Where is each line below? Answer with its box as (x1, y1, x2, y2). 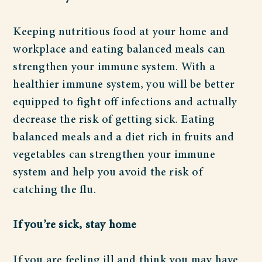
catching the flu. (13, 184, 96, 196)
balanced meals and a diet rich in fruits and (13, 132, 235, 144)
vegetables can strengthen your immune (13, 149, 215, 161)
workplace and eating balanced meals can (13, 44, 226, 56)
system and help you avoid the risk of (13, 167, 202, 179)
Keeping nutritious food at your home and (13, 26, 229, 39)
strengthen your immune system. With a (13, 61, 215, 74)
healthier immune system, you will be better (13, 79, 235, 91)
